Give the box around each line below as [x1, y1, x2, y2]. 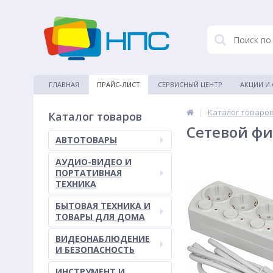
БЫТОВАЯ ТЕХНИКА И [55, 200, 151, 211]
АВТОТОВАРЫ [55, 134, 117, 146]
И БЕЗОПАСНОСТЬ [55, 244, 135, 255]
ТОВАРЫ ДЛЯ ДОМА [55, 211, 145, 222]
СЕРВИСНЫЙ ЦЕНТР [158, 80, 222, 89]
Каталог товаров [48, 109, 142, 124]
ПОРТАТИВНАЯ [55, 167, 122, 179]
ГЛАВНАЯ [49, 80, 79, 89]
